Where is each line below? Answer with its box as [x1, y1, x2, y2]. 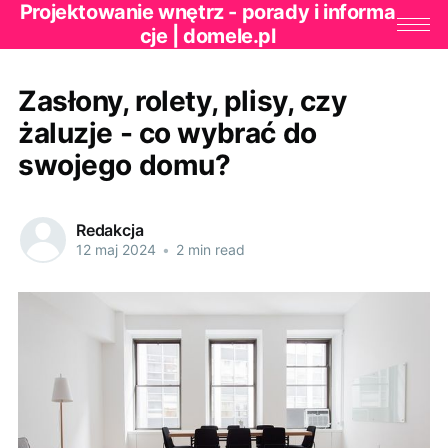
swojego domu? [17, 147, 231, 182]
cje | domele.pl [139, 24, 276, 49]
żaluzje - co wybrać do [17, 115, 317, 150]
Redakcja [75, 220, 144, 241]
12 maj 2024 [75, 241, 156, 259]
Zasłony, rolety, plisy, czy [17, 83, 347, 118]
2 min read [171, 241, 245, 259]
